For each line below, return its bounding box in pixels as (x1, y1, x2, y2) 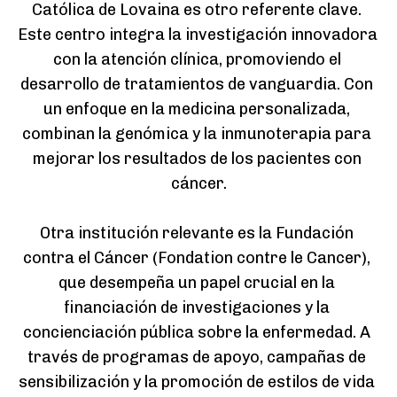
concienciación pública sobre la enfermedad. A (23, 323, 370, 343)
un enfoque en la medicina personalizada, (43, 99, 350, 120)
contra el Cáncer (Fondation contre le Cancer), (23, 248, 370, 269)
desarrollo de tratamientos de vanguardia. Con (20, 74, 373, 95)
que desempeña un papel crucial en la (58, 273, 335, 293)
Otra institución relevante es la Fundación (40, 223, 354, 244)
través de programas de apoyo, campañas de (27, 347, 366, 368)
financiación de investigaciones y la (64, 298, 330, 318)
